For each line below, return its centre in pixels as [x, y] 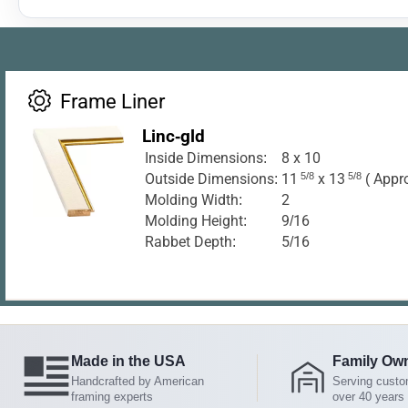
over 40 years [369, 396]
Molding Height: [196, 220]
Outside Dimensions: [211, 178]
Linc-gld [173, 136]
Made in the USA [128, 361]
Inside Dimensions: [206, 158]
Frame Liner [112, 101]
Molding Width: [194, 199]
